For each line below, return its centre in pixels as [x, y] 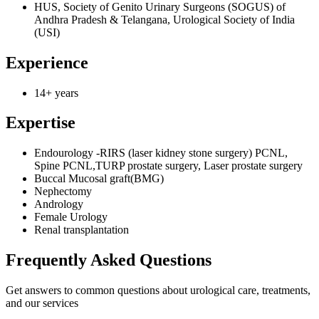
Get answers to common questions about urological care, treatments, [158, 291]
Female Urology [71, 217]
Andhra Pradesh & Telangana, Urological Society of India [164, 19]
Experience [47, 62]
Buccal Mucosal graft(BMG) [99, 179]
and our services [42, 303]
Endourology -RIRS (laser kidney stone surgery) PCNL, [161, 153]
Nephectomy [63, 192]
